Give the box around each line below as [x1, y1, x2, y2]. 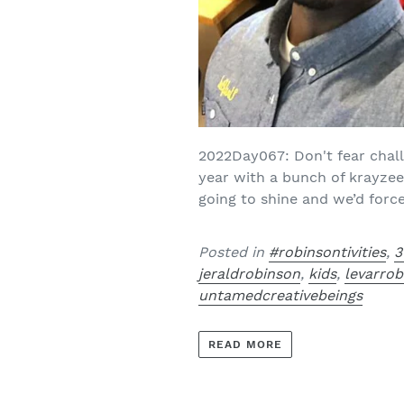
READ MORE [208, 338, 282, 352]
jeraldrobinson [198, 264, 301, 282]
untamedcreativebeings [198, 286, 363, 304]
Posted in [198, 243, 270, 261]
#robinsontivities [269, 243, 387, 261]
